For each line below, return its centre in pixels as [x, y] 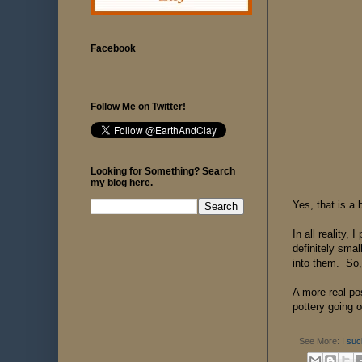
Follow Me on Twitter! [138, 106]
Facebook [113, 48]
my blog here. [122, 182]
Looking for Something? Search [163, 171]
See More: [320, 341]
